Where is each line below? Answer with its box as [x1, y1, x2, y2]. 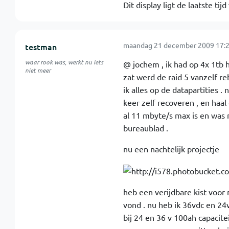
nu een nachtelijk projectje [123, 144, 219, 154]
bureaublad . [123, 123, 168, 133]
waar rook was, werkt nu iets [25, 58, 103, 66]
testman [25, 41, 57, 52]
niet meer [25, 66, 51, 74]
